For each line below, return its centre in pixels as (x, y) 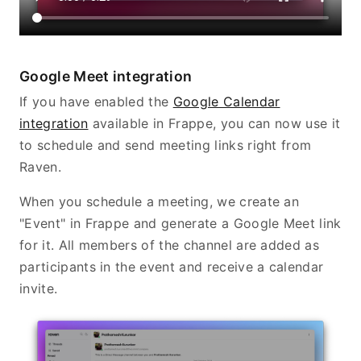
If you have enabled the (96, 101)
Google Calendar (226, 101)
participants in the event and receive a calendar (172, 266)
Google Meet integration (106, 76)
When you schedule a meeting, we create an (160, 201)
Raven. (40, 166)
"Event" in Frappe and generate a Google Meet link (180, 223)
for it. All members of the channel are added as (170, 245)
